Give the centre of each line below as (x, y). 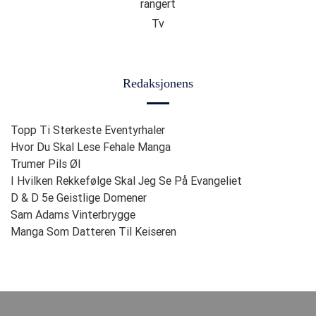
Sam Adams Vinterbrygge (73, 215)
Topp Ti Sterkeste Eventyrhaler (88, 130)
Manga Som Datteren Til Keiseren (93, 232)
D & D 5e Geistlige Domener (79, 198)
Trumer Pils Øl (45, 164)
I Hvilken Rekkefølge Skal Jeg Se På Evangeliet (126, 181)
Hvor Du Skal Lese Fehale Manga (91, 147)
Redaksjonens (158, 84)
